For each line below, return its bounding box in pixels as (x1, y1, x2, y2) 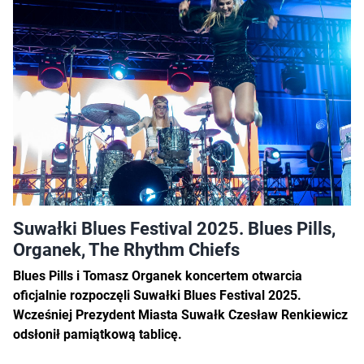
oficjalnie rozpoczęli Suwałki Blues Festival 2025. (13, 288, 301, 304)
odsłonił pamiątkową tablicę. (13, 327, 182, 343)
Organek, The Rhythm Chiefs (13, 239, 240, 261)
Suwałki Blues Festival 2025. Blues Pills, (13, 218, 336, 240)
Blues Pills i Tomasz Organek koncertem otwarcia (13, 268, 302, 284)
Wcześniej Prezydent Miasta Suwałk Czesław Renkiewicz (13, 307, 348, 323)
